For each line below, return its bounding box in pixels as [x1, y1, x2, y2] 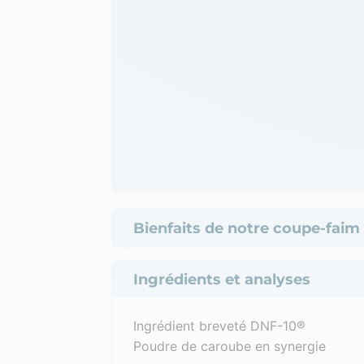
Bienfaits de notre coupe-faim [133, 219, 360, 237]
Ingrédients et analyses [133, 270, 310, 288]
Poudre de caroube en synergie [133, 337, 326, 354]
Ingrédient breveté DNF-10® [133, 317, 310, 334]
